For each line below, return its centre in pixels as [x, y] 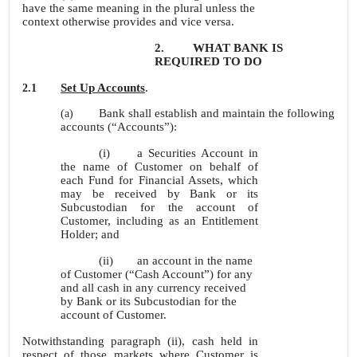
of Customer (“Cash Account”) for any [157, 274]
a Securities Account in [198, 153]
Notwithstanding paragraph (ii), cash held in [140, 341]
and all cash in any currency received [153, 288]
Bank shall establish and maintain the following [217, 113]
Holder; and [90, 234]
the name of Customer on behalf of [159, 167]
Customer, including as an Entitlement [159, 221]
